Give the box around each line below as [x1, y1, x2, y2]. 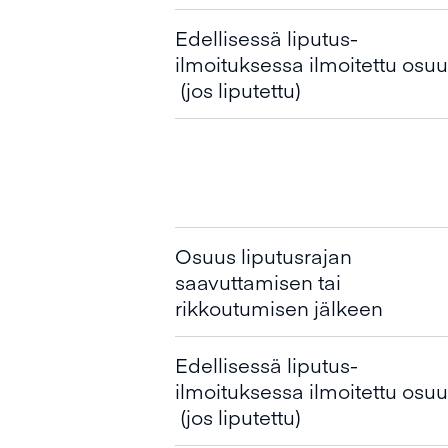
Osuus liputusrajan [175, 242, 352, 269]
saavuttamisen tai [175, 268, 341, 295]
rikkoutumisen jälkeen [175, 294, 383, 321]
